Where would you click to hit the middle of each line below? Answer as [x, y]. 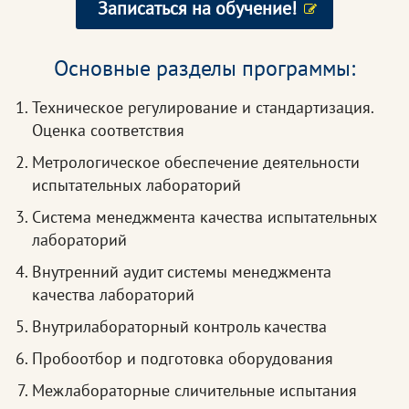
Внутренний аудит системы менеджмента [182, 272]
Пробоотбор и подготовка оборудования [183, 359]
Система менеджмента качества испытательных [204, 217]
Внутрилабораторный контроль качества [179, 327]
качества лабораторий [113, 295]
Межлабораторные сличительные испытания [194, 391]
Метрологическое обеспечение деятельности [196, 163]
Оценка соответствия [108, 131]
